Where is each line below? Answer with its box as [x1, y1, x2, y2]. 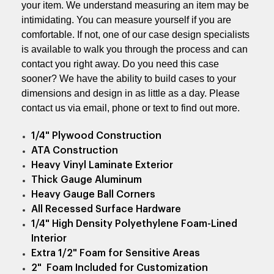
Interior [31, 233, 67, 243]
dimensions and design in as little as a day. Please [21, 87, 240, 98]
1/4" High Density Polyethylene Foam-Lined [31, 218, 238, 229]
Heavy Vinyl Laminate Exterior [31, 160, 174, 170]
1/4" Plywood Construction [31, 130, 165, 141]
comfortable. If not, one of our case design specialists [21, 29, 250, 40]
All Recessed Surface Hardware [31, 204, 182, 214]
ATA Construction [31, 145, 119, 155]
